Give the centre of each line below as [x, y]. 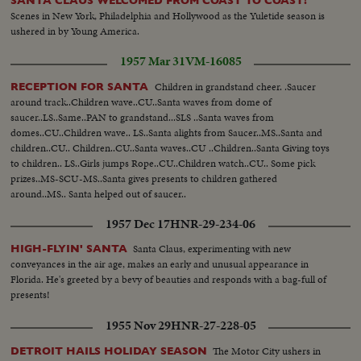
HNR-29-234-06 [213, 224]
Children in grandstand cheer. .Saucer [236, 87]
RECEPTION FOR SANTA [81, 87]
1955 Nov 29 [138, 325]
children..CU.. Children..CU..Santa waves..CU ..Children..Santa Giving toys [170, 148]
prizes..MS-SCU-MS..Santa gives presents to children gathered [144, 179]
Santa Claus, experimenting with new [212, 249]
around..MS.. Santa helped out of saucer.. [99, 194]
